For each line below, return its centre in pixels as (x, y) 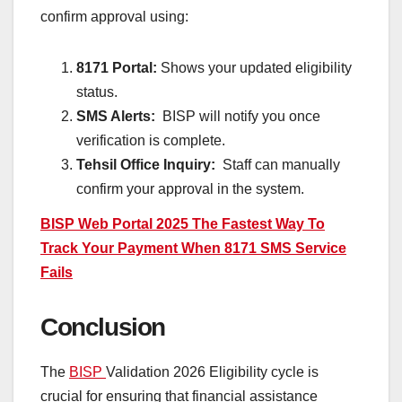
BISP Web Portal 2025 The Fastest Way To (183, 224)
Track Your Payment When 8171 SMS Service (193, 249)
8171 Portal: (118, 67)
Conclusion (103, 328)
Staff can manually (280, 164)
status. (97, 92)
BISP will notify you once (238, 116)
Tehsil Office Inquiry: (148, 164)
